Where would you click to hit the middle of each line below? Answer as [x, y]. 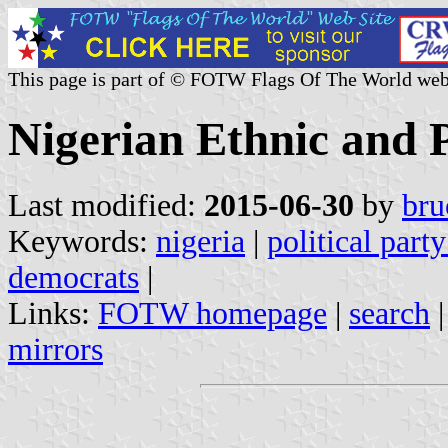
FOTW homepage [212, 313]
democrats [73, 277]
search [389, 313]
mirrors [55, 349]
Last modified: [106, 205]
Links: [53, 313]
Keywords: [82, 241]
